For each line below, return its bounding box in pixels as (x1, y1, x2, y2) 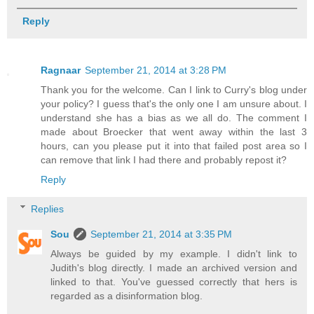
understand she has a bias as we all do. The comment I (41, 112, 307, 124)
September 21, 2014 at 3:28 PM (85, 64, 226, 76)
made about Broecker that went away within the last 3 (41, 126, 307, 138)
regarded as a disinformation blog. (50, 289, 203, 301)
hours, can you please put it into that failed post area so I (41, 140, 307, 152)
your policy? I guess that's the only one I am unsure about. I (41, 98, 307, 110)
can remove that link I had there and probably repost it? (41, 154, 287, 166)
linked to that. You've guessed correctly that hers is (50, 275, 297, 287)
